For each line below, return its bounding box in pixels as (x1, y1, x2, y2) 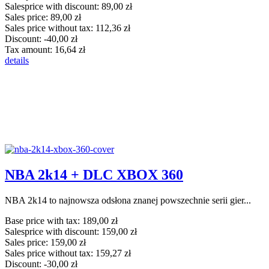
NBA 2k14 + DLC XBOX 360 (5, 166, 183, 183)
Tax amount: (5, 44, 55, 55)
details (5, 55, 29, 65)
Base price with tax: (5, 215, 82, 226)
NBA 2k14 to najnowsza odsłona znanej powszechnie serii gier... (5, 195, 251, 205)
